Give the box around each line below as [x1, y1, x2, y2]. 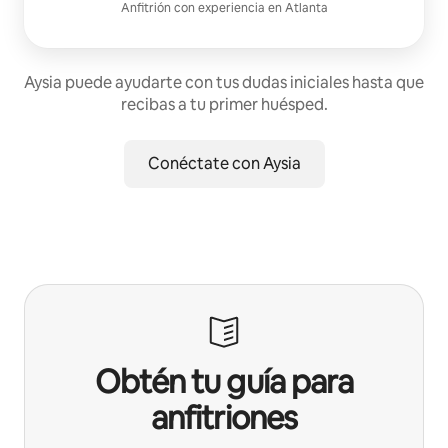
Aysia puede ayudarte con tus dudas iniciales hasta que [24, 72, 424, 94]
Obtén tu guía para [95, 361, 353, 403]
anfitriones [151, 397, 297, 439]
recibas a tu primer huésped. [120, 94, 328, 116]
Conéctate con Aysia [147, 153, 301, 175]
